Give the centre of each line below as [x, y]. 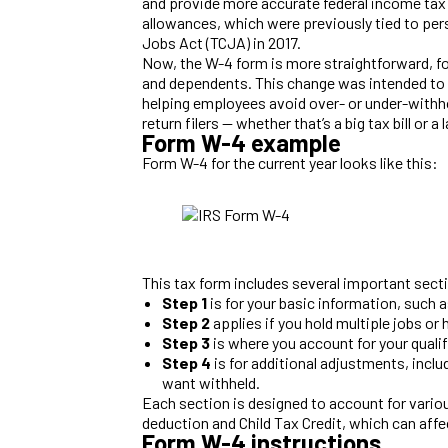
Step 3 [186, 342]
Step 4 [186, 362]
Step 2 [186, 322]
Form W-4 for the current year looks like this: [290, 162]
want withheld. [211, 382]
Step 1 [184, 302]
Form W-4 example [241, 142]
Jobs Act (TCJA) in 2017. [221, 42]
